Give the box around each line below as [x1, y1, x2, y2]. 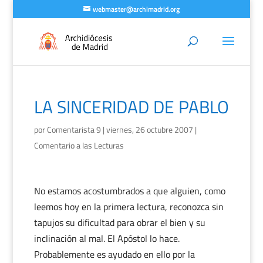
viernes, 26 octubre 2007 [106, 123, 193, 136]
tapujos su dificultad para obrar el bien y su [33, 215, 205, 230]
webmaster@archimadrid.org [92, 4, 180, 15]
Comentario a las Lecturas [33, 139, 124, 151]
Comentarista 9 [46, 123, 101, 136]
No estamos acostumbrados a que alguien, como [33, 184, 225, 198]
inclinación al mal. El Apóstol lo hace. [33, 231, 180, 245]
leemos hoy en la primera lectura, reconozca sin [33, 200, 224, 214]
